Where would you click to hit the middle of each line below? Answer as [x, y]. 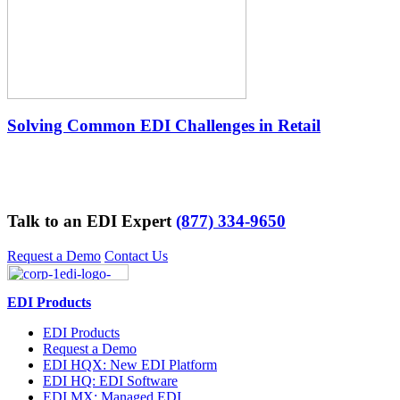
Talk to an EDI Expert [92, 221]
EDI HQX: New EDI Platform [130, 365]
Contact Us [136, 256]
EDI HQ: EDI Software [110, 381]
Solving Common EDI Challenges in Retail [164, 125]
